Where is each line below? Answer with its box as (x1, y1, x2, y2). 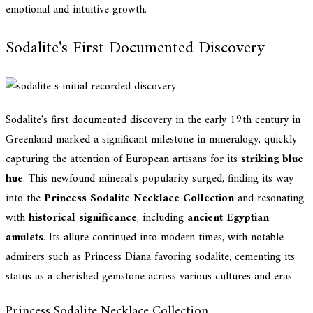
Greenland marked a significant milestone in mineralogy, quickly (6, 129, 297, 150)
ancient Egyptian (187, 208, 269, 228)
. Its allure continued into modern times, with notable (43, 227, 284, 247)
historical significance (29, 208, 137, 228)
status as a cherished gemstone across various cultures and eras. (6, 266, 294, 286)
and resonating (234, 188, 304, 208)
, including (137, 208, 187, 228)
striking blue (241, 149, 303, 169)
